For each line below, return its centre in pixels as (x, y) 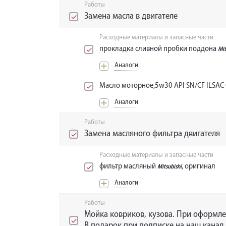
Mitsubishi (169, 167)
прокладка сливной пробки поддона (159, 49)
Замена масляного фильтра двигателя (152, 134)
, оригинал (199, 167)
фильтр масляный (128, 167)
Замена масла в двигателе (131, 17)
